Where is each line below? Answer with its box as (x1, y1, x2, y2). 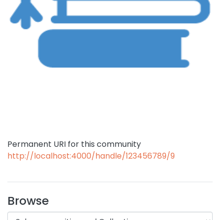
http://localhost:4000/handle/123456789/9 (7, 150, 175, 162)
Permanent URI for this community (7, 138, 141, 150)
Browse (7, 192, 49, 209)
